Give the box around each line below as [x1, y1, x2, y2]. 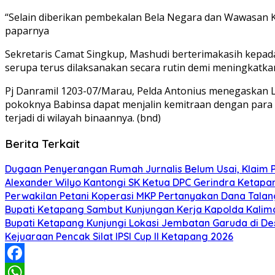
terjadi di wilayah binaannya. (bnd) [5, 110, 161, 125]
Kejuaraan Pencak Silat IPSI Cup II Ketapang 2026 [5, 230, 233, 243]
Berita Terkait [5, 136, 80, 151]
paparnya [5, 23, 49, 37]
